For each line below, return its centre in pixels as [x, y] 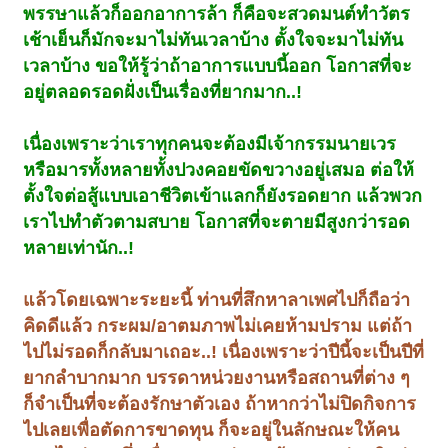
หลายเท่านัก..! [79, 248]
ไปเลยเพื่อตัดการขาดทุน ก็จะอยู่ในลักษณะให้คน [211, 430]
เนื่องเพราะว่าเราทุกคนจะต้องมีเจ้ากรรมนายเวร [210, 144]
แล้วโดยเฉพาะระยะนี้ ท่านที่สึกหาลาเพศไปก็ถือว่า [217, 300]
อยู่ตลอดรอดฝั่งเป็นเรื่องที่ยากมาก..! [163, 92]
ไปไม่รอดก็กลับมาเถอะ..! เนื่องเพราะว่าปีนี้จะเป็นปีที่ [224, 352]
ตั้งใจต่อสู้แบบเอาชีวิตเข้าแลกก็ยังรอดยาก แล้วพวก [223, 196]
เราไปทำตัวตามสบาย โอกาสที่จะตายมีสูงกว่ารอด [217, 222]
